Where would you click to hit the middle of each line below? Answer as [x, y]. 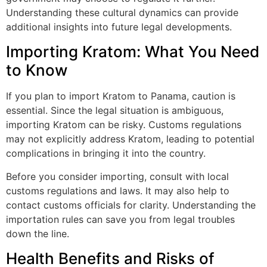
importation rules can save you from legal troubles [120, 219]
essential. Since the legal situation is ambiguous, [115, 111]
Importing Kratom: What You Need [133, 52]
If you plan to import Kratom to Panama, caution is [121, 96]
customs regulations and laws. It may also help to [118, 190]
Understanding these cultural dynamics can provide [122, 12]
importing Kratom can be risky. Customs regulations [124, 125]
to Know [37, 70]
